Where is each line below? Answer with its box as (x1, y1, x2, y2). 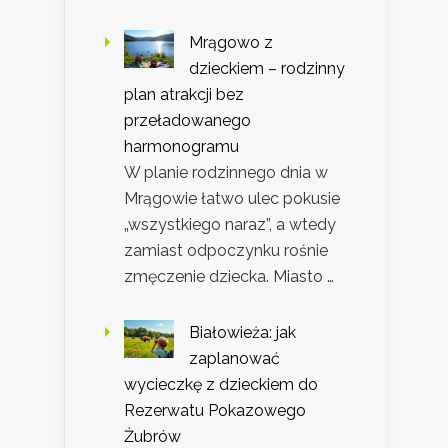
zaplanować (189, 349, 280, 369)
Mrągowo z (189, 33, 273, 53)
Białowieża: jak (189, 323, 296, 343)
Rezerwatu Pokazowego (124, 401, 306, 421)
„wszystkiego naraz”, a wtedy (124, 215, 336, 235)
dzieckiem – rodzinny (189, 59, 345, 79)
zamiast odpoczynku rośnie (124, 241, 328, 261)
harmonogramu (124, 137, 239, 157)
